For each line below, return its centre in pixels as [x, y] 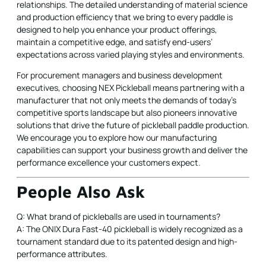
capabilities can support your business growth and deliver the [132, 150]
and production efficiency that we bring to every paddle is [125, 17]
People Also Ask [81, 192]
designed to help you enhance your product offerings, [117, 29]
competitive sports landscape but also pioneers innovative [127, 112]
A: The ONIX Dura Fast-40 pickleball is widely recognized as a [130, 229]
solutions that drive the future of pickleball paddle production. [133, 125]
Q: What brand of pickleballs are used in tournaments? [118, 217]
